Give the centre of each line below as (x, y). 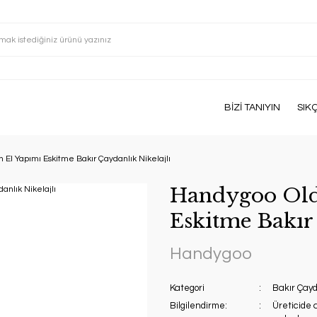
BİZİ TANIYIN (252, 108)
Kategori (187, 288)
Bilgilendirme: (198, 306)
